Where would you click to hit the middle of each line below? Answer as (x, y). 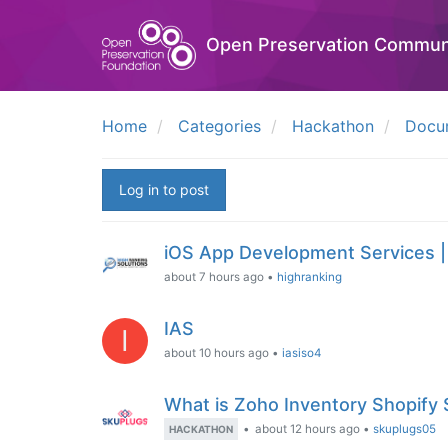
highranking (309, 277)
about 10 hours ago (216, 353)
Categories (219, 126)
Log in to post (164, 189)
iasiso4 (302, 353)
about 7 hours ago (214, 277)
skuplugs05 (404, 429)
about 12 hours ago (307, 429)
